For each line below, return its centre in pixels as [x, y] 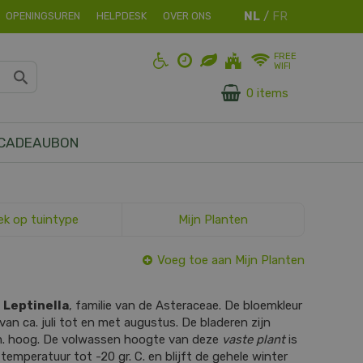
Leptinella [36, 305]
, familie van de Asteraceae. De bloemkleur [186, 305]
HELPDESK [122, 16]
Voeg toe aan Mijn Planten [231, 260]
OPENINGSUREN [43, 16]
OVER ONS [187, 16]
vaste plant [254, 340]
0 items [267, 94]
